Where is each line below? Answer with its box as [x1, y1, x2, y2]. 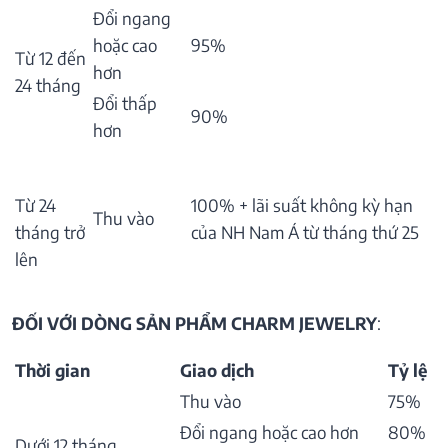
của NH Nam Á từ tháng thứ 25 [191, 221, 419, 244]
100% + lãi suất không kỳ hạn [191, 194, 413, 217]
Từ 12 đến [15, 47, 86, 70]
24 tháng [15, 74, 81, 97]
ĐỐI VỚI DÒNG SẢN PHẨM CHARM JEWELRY [12, 312, 377, 335]
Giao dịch [180, 359, 254, 382]
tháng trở [15, 221, 85, 244]
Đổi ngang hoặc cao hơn [180, 421, 359, 444]
